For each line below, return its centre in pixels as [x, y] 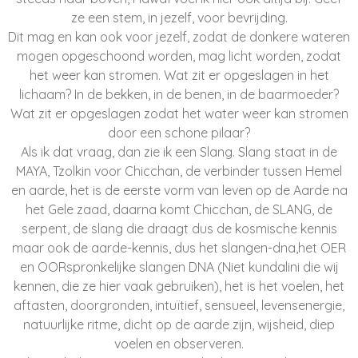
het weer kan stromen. [96, 75]
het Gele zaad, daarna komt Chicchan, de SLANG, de [179, 209]
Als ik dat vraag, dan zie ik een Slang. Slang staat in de [179, 152]
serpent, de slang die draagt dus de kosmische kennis [179, 229]
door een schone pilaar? [179, 133]
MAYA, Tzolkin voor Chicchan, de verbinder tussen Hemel [179, 171]
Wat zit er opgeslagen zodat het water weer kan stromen [179, 113]
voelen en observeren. [179, 344]
